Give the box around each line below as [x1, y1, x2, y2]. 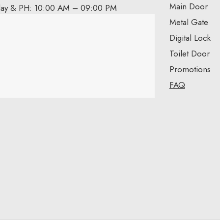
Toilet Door [169, 47, 210, 59]
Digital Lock [169, 31, 211, 44]
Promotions [169, 63, 211, 75]
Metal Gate [169, 16, 208, 28]
